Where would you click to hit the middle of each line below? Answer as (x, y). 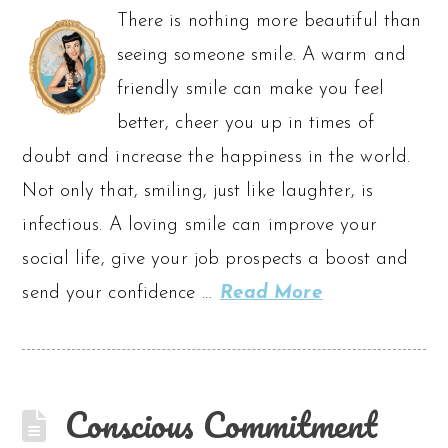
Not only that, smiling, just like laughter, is (198, 191)
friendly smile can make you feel (250, 89)
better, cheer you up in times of (245, 123)
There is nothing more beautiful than (269, 21)
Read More (271, 293)
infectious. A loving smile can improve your (199, 225)
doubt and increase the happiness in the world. (216, 157)
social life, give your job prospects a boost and (215, 259)
